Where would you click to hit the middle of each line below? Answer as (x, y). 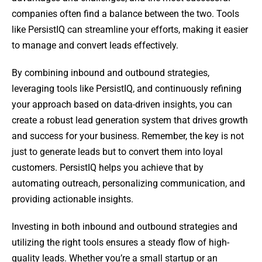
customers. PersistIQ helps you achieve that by (108, 168)
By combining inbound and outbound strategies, (111, 73)
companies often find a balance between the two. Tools (125, 14)
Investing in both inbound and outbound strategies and (125, 227)
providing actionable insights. (73, 199)
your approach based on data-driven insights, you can (122, 105)
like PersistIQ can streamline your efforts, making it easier (130, 30)
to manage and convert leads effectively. (95, 46)
